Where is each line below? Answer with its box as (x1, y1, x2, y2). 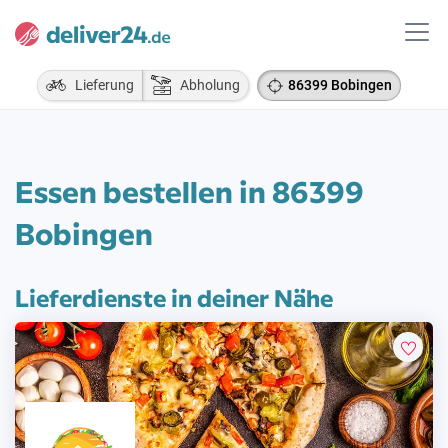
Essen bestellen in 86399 (15, 170, 364, 211)
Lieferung (66, 77, 134, 93)
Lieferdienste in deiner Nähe (15, 280, 333, 313)
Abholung (171, 77, 240, 93)
